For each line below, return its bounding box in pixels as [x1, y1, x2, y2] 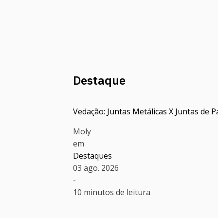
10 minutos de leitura [73, 187, 150, 198]
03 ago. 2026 [73, 163, 119, 174]
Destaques [73, 150, 112, 162]
